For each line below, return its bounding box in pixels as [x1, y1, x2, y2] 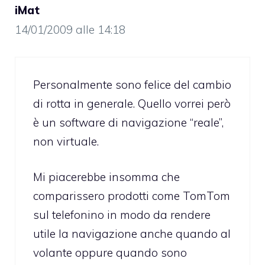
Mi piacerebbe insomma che [33, 170, 180, 185]
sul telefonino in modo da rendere [33, 208, 211, 222]
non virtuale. [33, 134, 99, 148]
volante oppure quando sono [33, 245, 187, 260]
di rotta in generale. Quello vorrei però [33, 96, 231, 111]
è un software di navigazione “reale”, [33, 115, 224, 130]
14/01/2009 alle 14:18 [15, 22, 125, 37]
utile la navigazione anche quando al [33, 227, 231, 241]
